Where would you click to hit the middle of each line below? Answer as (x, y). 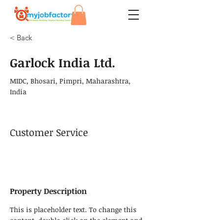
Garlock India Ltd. (63, 62)
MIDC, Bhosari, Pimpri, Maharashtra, (70, 81)
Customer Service (49, 132)
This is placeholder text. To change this (74, 209)
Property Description (48, 191)
